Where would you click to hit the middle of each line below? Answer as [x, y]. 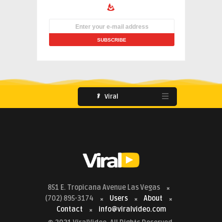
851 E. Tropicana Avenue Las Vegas [105, 187]
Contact [69, 209]
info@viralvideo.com [132, 209]
